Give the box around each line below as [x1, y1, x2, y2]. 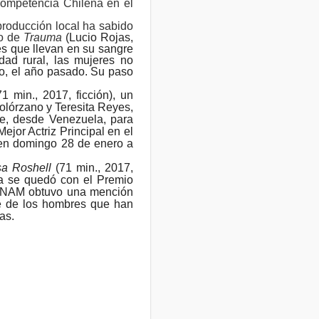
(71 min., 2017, [51, 161, 133, 174]
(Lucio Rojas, [66, 31, 133, 43]
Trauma [23, 31, 66, 43]
